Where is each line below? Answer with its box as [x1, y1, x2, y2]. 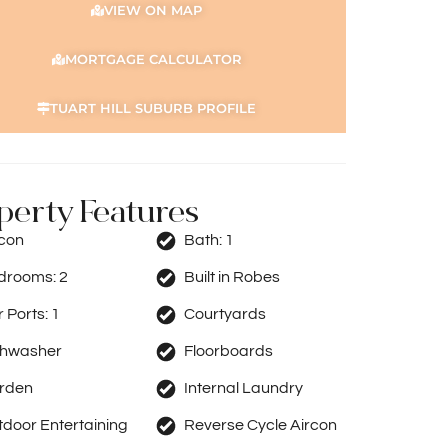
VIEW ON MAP [104, 2, 202, 18]
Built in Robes [184, 269, 280, 285]
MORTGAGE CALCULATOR [64, 51, 242, 67]
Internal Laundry [184, 380, 303, 396]
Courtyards [184, 306, 266, 322]
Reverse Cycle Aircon [184, 417, 337, 433]
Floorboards [184, 343, 273, 359]
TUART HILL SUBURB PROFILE [50, 100, 256, 116]
